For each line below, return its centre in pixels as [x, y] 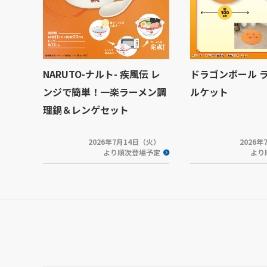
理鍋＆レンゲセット [86, 110]
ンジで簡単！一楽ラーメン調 [105, 92]
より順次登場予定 [132, 152]
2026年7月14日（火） [125, 142]
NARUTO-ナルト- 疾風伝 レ [102, 74]
